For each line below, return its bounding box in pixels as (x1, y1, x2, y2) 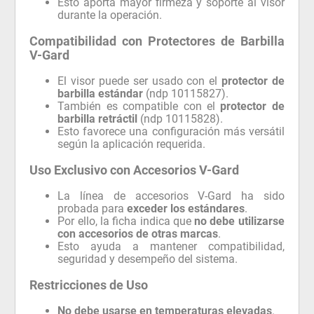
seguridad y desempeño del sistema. (57, 252, 238, 266)
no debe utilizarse (194, 214, 285, 228)
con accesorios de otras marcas (57, 226, 219, 240)
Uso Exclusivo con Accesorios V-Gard (29, 162, 240, 177)
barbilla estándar (57, 86, 144, 100)
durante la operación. (57, 8, 163, 22)
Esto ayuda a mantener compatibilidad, (57, 239, 285, 253)
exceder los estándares (127, 201, 245, 215)
